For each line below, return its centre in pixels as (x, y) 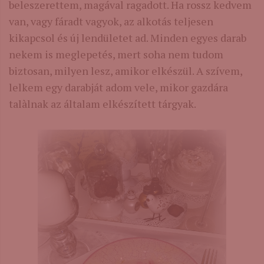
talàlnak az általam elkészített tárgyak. (103, 104)
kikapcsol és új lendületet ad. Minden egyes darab (128, 38)
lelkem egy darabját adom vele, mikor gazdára (118, 88)
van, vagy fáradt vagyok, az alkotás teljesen (111, 22)
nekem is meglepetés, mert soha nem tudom (116, 55)
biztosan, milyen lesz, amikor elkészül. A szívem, (126, 71)
